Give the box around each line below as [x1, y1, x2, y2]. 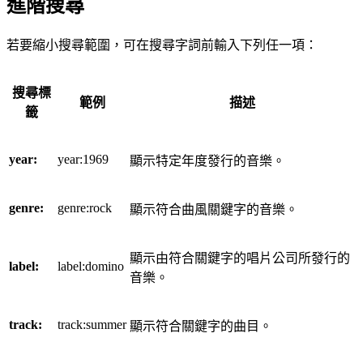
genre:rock [58, 201, 112, 215]
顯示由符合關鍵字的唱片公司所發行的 [130, 251, 350, 265]
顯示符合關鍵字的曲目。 [130, 319, 272, 333]
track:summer [58, 318, 126, 331]
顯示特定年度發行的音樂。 [130, 154, 285, 168]
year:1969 [58, 152, 109, 166]
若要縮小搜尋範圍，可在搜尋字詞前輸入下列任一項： [6, 38, 318, 52]
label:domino [58, 259, 124, 273]
